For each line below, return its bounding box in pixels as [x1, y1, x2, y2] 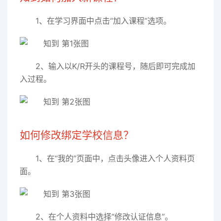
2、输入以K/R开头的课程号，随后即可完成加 [36, 61, 195, 71]
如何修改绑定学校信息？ [20, 129, 134, 141]
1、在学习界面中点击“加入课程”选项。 [36, 16, 171, 26]
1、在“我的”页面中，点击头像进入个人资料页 [36, 153, 195, 163]
